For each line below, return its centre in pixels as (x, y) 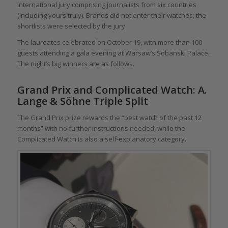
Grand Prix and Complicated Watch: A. (112, 90)
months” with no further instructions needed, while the (101, 129)
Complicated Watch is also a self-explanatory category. (102, 139)
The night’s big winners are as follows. (76, 64)
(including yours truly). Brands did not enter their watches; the (111, 16)
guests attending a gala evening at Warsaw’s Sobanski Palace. (113, 53)
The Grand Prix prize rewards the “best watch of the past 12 (109, 118)
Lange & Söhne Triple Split (82, 101)
